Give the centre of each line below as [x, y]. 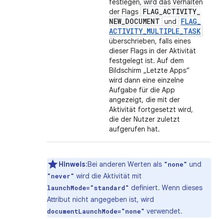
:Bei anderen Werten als [125, 164]
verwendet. [164, 211]
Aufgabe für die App [142, 90]
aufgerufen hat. [134, 129]
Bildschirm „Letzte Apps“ [149, 70]
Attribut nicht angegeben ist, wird [100, 199]
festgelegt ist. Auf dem [146, 61]
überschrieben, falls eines [150, 41]
